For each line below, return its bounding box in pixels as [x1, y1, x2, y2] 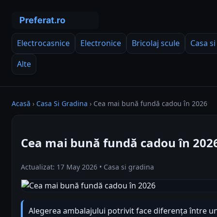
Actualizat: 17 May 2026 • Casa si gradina [21, 162, 154, 171]
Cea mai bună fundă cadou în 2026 [93, 99, 207, 108]
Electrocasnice [17, 38, 70, 48]
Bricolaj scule [132, 38, 180, 48]
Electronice [80, 38, 121, 48]
